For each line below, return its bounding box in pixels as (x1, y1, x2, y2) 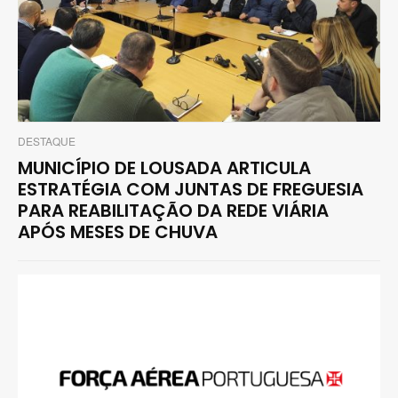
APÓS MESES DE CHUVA (18, 219, 218, 245)
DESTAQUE (18, 133, 76, 149)
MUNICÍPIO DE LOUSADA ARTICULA (18, 155, 311, 181)
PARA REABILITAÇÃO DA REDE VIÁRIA (18, 198, 329, 224)
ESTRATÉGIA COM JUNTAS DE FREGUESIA (18, 177, 363, 203)
